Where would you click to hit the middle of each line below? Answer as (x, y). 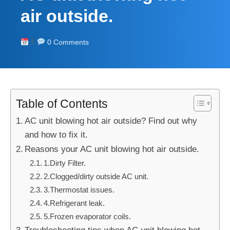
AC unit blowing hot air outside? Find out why (111, 120)
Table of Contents (62, 104)
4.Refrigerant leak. (74, 203)
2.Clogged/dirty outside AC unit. (96, 176)
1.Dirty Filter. (65, 163)
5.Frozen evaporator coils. (88, 216)
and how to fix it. (56, 134)
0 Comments (67, 42)
